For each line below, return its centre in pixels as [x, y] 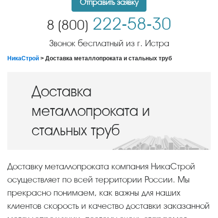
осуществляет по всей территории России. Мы [99, 179]
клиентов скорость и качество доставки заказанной [109, 206]
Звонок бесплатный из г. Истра [109, 43]
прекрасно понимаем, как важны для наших [94, 192]
